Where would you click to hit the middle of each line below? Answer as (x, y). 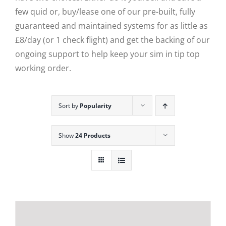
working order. (43, 68)
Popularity (95, 106)
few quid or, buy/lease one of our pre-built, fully (105, 12)
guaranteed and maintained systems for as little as (111, 26)
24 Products (93, 135)
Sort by (69, 106)
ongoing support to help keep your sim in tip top (107, 54)
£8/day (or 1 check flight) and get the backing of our (112, 40)
